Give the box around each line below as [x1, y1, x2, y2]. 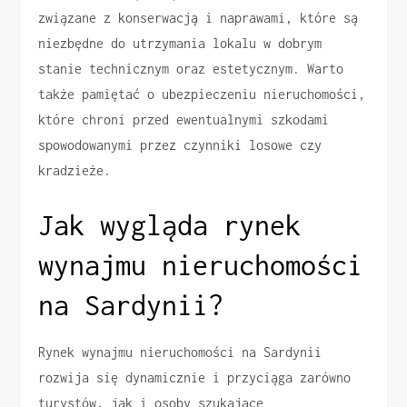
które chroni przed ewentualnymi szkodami [38, 111, 330, 127]
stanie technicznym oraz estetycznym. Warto [38, 60, 344, 76]
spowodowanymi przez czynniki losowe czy [38, 136, 323, 153]
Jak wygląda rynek [38, 208, 302, 241]
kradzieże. [38, 162, 112, 178]
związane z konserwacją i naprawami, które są [38, 9, 359, 25]
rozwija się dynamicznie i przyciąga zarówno [38, 369, 352, 385]
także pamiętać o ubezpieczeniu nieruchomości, [38, 85, 366, 102]
